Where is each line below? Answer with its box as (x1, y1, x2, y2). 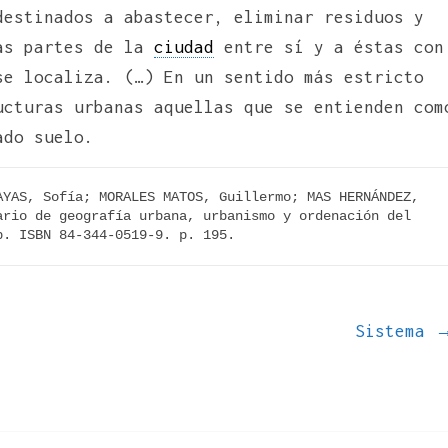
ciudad (154, 36, 214, 57)
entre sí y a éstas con (214, 36, 444, 57)
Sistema (355, 320, 435, 341)
